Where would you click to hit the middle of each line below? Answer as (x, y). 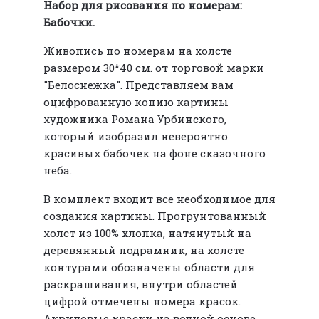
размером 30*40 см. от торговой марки (154, 67)
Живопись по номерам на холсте (138, 50)
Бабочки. (69, 22)
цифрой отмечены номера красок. (142, 301)
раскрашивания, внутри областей (141, 284)
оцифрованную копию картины (136, 101)
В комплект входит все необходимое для (159, 198)
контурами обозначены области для (149, 267)
